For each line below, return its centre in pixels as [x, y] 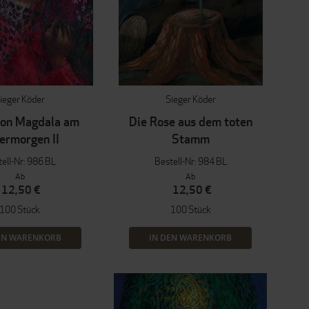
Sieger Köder [190, 99]
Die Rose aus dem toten [190, 121]
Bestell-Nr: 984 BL [190, 161]
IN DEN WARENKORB [190, 237]
